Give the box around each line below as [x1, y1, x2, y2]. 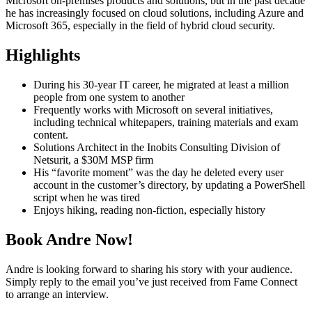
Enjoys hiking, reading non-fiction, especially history [33, 204, 265, 217]
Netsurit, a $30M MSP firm [33, 154, 153, 166]
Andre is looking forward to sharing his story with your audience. [6, 263, 292, 275]
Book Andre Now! [6, 231, 133, 249]
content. [33, 129, 68, 141]
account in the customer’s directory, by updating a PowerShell [33, 179, 305, 192]
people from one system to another [33, 91, 185, 104]
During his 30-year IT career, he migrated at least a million [33, 79, 289, 91]
